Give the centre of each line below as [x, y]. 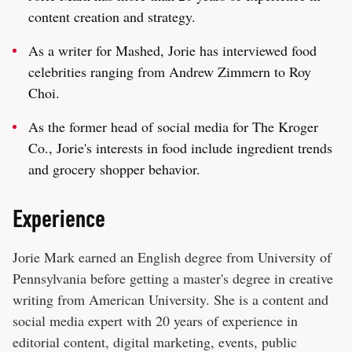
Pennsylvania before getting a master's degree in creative [173, 278]
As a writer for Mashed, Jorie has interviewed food [172, 50]
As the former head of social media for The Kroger [173, 126]
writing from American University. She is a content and [170, 299]
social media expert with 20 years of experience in [155, 321]
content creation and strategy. [112, 16]
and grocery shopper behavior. [114, 169]
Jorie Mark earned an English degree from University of [172, 257]
